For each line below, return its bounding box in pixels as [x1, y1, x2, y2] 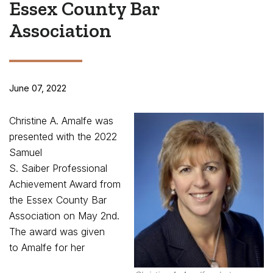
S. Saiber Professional [9, 162, 107, 174]
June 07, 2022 [9, 83, 66, 93]
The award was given [9, 225, 105, 238]
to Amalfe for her [9, 241, 85, 253]
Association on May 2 [9, 210, 106, 222]
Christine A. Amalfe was [9, 115, 113, 127]
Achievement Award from [9, 178, 121, 190]
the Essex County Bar [9, 194, 107, 206]
